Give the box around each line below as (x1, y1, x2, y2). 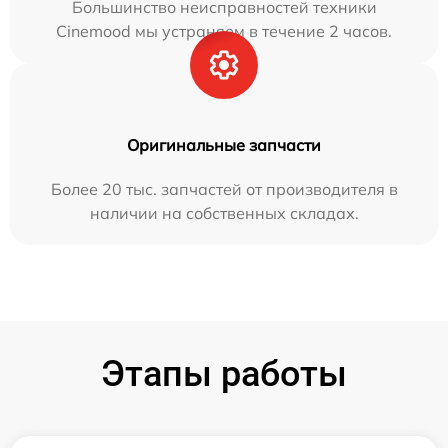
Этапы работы (101, 353, 347, 395)
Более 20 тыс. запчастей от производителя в (50, 179, 398, 199)
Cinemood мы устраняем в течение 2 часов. (56, 21, 392, 41)
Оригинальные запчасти (127, 135, 321, 155)
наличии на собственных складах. (89, 203, 359, 223)
